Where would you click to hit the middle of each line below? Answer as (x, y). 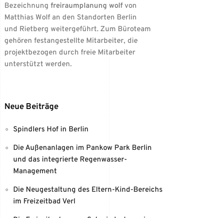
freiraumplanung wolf (86, 6)
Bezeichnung (27, 6)
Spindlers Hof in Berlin (51, 129)
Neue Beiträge (31, 107)
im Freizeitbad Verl (44, 201)
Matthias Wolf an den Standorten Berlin (70, 18)
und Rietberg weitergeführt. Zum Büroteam (77, 29)
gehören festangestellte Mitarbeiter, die (71, 41)
